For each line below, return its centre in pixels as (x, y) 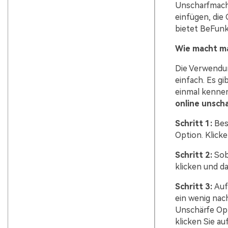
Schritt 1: (193, 124)
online (187, 104)
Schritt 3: (193, 187)
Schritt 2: (193, 155)
